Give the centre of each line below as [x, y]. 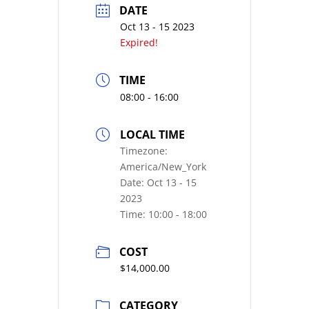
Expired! [139, 43]
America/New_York [163, 167]
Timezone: [144, 151]
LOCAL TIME [152, 135]
